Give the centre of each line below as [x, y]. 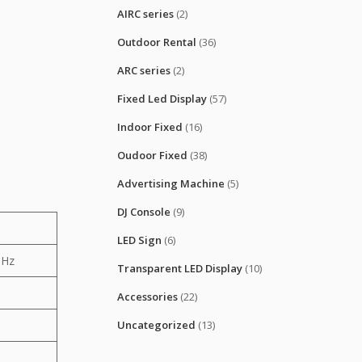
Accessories [147, 297]
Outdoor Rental [157, 42]
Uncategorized [156, 325]
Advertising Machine [171, 183]
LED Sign [139, 240]
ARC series [144, 70]
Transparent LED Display [180, 268]
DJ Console [144, 212]
